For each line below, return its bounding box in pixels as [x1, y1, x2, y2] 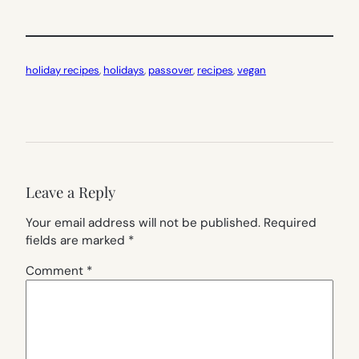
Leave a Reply [26, 182, 115, 203]
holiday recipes [26, 63, 99, 77]
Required [264, 215, 317, 232]
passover [148, 63, 193, 77]
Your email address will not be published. [26, 215, 260, 232]
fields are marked [26, 232, 128, 249]
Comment [26, 262, 87, 279]
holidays [103, 63, 144, 77]
